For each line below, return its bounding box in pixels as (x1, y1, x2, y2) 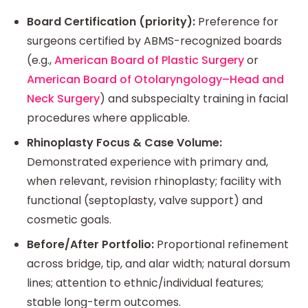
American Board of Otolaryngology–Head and (27, 71, 284, 87)
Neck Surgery (27, 90, 100, 107)
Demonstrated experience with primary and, (27, 153, 268, 170)
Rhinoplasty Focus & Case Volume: (27, 134, 222, 151)
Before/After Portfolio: (27, 236, 154, 252)
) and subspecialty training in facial (100, 90, 288, 107)
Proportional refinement (154, 236, 289, 252)
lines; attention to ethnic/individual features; (27, 274, 263, 291)
